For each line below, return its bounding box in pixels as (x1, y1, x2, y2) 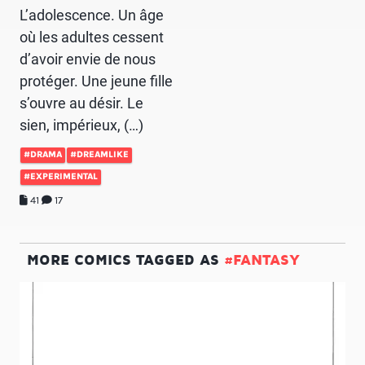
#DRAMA (24, 148, 62, 160)
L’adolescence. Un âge (20, 6, 164, 24)
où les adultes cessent (20, 28, 164, 46)
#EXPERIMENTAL (24, 170, 98, 182)
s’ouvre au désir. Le (20, 94, 143, 112)
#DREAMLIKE (70, 148, 129, 160)
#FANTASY (224, 250, 300, 268)
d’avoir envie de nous (20, 50, 156, 68)
